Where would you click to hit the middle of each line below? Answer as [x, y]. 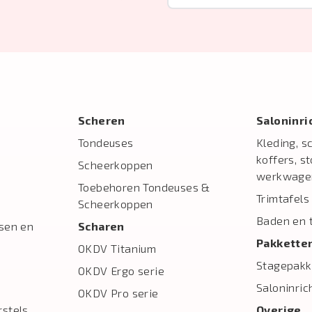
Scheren [102, 120]
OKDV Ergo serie [121, 271]
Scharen [101, 226]
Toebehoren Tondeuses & [144, 187]
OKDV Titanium [117, 248]
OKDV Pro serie [118, 293]
